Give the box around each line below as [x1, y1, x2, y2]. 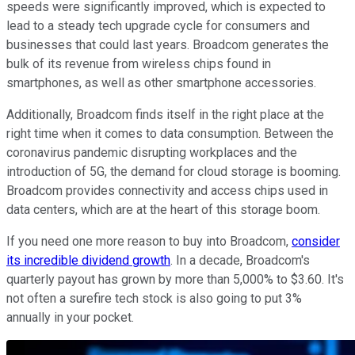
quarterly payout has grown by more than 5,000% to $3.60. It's [6, 272, 344, 288]
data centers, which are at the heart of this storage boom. [6, 202, 320, 218]
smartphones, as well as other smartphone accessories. [6, 75, 316, 91]
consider [292, 234, 340, 250]
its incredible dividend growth [6, 253, 170, 269]
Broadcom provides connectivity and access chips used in [6, 183, 328, 199]
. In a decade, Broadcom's [170, 253, 310, 269]
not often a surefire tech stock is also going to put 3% [6, 291, 302, 307]
